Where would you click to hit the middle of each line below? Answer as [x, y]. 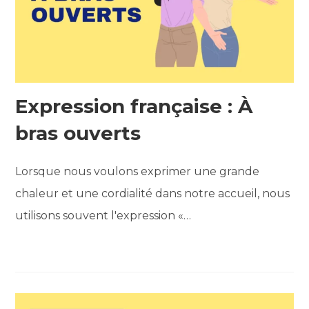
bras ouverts [78, 133]
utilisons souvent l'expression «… [103, 215]
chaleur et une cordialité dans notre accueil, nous [153, 193]
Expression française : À [134, 106]
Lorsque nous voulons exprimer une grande [138, 171]
